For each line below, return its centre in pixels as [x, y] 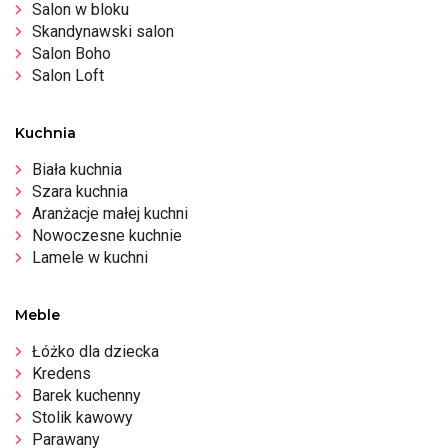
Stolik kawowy [82, 417]
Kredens [61, 373]
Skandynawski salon [103, 31]
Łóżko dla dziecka [95, 351]
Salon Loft [68, 75]
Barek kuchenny [86, 395]
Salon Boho [71, 53]
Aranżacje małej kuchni [110, 213]
